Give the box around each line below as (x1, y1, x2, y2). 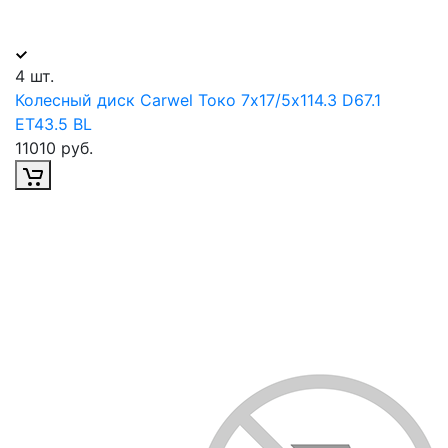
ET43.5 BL (15, 114, 92, 135)
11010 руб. (15, 138, 93, 159)
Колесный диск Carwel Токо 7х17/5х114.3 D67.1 (15, 90, 381, 111)
